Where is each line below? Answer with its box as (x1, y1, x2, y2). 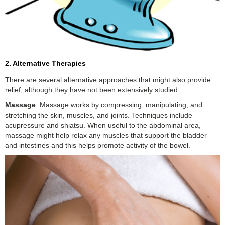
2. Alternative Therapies (5, 59, 86, 67)
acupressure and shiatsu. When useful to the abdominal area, (5, 121, 201, 129)
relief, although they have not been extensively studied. (5, 85, 180, 94)
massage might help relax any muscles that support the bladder (5, 131, 207, 139)
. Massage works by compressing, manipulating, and (36, 100, 202, 109)
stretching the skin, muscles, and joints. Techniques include (5, 110, 192, 119)
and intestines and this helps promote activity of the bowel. (5, 141, 190, 149)
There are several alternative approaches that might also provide (5, 75, 211, 84)
